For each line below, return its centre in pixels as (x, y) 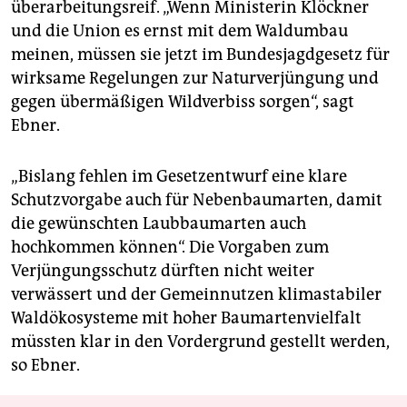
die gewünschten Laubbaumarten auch (159, 223)
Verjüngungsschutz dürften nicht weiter (163, 270)
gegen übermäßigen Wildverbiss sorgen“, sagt (183, 101)
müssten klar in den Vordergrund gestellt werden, (200, 341)
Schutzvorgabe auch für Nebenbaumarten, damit (197, 199)
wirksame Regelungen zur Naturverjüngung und (195, 78)
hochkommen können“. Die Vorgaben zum (170, 247)
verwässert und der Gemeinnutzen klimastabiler (196, 294)
